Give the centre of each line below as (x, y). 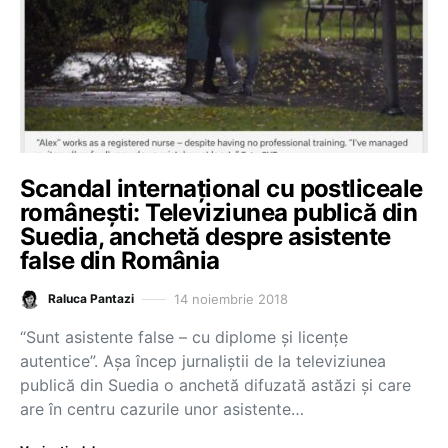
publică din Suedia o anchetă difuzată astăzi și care (215, 385)
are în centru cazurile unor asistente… (162, 409)
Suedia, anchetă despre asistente (205, 236)
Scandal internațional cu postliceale (221, 188)
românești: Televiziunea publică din (219, 212)
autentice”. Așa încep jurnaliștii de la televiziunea (203, 361)
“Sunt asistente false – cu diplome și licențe (184, 337)
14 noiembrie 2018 (231, 298)
